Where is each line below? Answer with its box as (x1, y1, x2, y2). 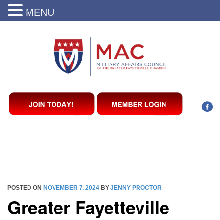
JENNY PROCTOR (110, 184, 162, 191)
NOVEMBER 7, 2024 (43, 184, 99, 191)
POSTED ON (7, 184, 43, 191)
